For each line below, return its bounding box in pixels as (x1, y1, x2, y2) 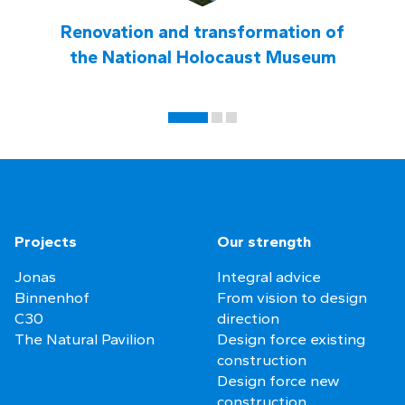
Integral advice (217, 267, 321, 286)
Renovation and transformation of (61, 21, 344, 43)
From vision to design (217, 287, 367, 306)
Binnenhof (14, 287, 89, 306)
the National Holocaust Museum (69, 46, 336, 69)
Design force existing (217, 329, 365, 348)
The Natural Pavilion (14, 329, 155, 348)
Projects (14, 231, 77, 250)
